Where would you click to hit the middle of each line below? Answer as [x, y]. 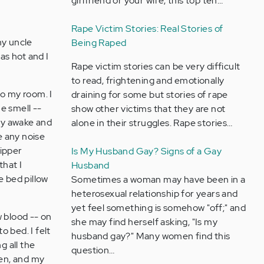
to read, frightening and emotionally [148, 80]
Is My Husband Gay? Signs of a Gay [146, 151]
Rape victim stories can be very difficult [156, 66]
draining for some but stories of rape [149, 95]
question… [93, 250]
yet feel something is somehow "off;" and [158, 208]
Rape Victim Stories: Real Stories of [147, 29]
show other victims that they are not [148, 109]
